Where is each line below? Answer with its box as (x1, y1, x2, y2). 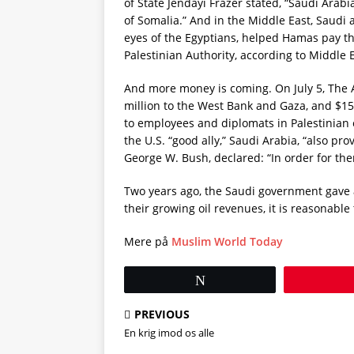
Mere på (124, 234, 171, 249)
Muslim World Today (171, 234, 283, 249)
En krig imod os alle (124, 326, 214, 340)
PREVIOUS (134, 307, 190, 322)
